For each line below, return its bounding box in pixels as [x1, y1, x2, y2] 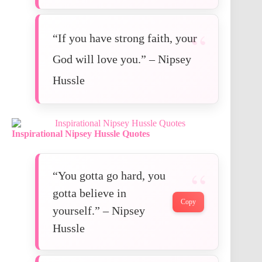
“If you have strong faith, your [53, 32, 197, 45]
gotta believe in [53, 187, 126, 200]
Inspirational [12, 129, 63, 139]
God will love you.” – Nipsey [53, 53, 191, 66]
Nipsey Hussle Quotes [65, 129, 150, 139]
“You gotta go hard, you [53, 169, 166, 182]
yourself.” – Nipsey [53, 204, 145, 218]
